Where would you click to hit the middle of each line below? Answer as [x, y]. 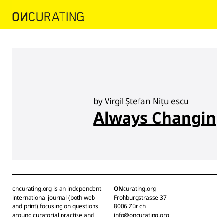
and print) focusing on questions [55, 206]
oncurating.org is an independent [57, 188]
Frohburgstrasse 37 [140, 197]
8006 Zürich [130, 206]
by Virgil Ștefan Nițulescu [141, 101]
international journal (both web [54, 197]
